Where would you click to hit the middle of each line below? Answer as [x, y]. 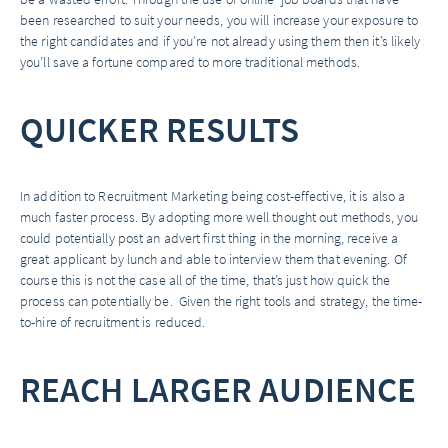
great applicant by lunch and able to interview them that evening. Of [213, 259]
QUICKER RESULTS [160, 129]
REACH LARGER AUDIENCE [218, 389]
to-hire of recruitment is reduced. [113, 322]
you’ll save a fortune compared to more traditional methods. [190, 62]
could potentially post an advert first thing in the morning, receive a [209, 238]
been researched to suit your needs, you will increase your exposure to [219, 20]
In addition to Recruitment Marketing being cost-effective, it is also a [213, 196]
